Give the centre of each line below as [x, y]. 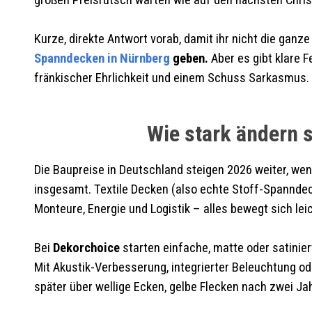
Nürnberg [145, 58]
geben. [190, 58]
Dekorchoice [86, 248]
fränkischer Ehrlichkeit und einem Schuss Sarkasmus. [171, 78]
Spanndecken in [77, 58]
